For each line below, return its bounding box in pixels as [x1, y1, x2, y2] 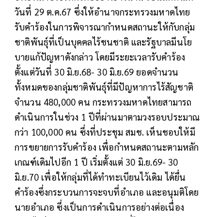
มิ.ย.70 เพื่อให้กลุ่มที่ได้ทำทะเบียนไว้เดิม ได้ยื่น [15, 171, 186, 183]
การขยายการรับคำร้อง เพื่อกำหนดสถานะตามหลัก [15, 141, 199, 153]
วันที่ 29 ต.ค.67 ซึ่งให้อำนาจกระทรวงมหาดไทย [15, 6, 190, 18]
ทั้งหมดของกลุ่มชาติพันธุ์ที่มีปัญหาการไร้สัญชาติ [15, 81, 193, 93]
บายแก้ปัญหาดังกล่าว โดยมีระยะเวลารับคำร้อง [15, 51, 186, 63]
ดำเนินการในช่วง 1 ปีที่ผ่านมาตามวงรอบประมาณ [15, 111, 200, 123]
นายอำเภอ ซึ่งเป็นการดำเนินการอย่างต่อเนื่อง [15, 201, 184, 213]
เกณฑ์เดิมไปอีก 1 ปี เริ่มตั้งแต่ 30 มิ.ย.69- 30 [15, 156, 178, 168]
